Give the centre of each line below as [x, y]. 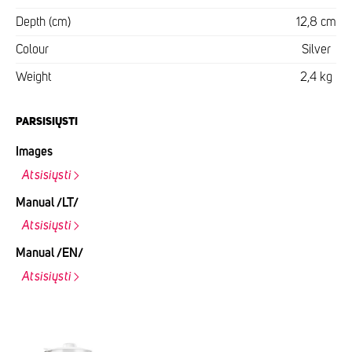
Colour [32, 50]
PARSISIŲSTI [47, 122]
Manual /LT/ [47, 202]
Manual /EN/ [49, 253]
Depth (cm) [43, 22]
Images [34, 152]
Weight [33, 77]
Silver [316, 50]
